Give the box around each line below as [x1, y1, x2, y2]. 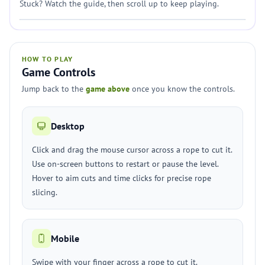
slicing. [32, 187, 57, 198]
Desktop [51, 120, 85, 132]
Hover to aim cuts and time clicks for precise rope [32, 173, 211, 183]
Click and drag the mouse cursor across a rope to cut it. [32, 144, 232, 155]
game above [86, 83, 130, 94]
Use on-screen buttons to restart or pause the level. [32, 159, 219, 169]
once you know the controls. [130, 83, 235, 94]
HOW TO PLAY [22, 54, 73, 63]
